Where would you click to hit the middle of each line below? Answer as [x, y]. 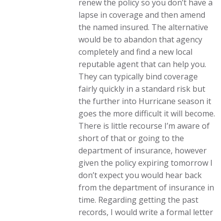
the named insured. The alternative [144, 27]
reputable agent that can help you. [143, 64]
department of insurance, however [143, 150]
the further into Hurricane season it [145, 101]
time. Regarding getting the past [139, 200]
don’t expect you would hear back [140, 175]
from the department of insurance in [147, 187]
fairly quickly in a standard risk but [142, 89]
